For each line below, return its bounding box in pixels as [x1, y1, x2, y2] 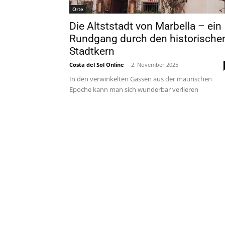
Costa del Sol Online [69, 61, 124, 68]
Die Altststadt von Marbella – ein [69, 20, 221, 32]
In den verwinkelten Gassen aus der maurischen [69, 74, 212, 83]
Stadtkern [69, 45, 115, 57]
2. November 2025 [131, 61, 178, 68]
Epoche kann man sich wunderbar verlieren [69, 85, 198, 94]
